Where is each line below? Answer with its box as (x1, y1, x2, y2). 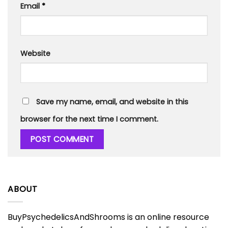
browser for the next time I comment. (20, 113, 158, 124)
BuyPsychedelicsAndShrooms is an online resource (8, 211, 209, 223)
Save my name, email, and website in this (36, 96, 188, 107)
